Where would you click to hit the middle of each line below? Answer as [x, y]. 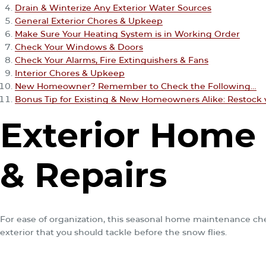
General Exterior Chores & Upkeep [89, 21]
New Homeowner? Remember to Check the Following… [136, 86]
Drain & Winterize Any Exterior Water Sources [113, 8]
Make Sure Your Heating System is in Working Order [127, 34]
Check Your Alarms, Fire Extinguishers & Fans [112, 60]
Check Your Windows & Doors [79, 47]
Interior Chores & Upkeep [70, 73]
